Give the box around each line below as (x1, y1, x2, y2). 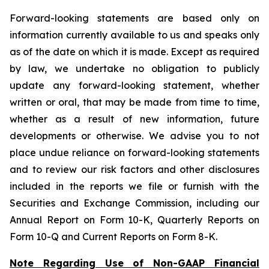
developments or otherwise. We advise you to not (10, 130, 259, 142)
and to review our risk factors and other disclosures (10, 163, 259, 175)
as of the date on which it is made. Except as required (10, 46, 259, 58)
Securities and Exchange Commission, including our (10, 197, 259, 209)
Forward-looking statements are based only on (10, 12, 259, 24)
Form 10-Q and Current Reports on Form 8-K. (10, 231, 217, 243)
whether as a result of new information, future (10, 113, 259, 125)
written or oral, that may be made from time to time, (10, 96, 259, 108)
